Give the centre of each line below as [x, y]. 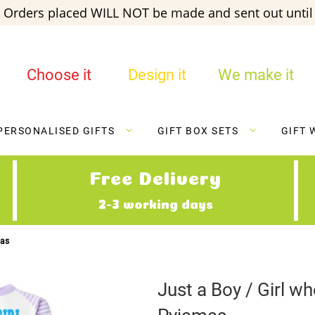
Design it [157, 75]
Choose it [59, 75]
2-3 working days [155, 203]
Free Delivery [155, 176]
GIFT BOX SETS [198, 131]
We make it [256, 75]
